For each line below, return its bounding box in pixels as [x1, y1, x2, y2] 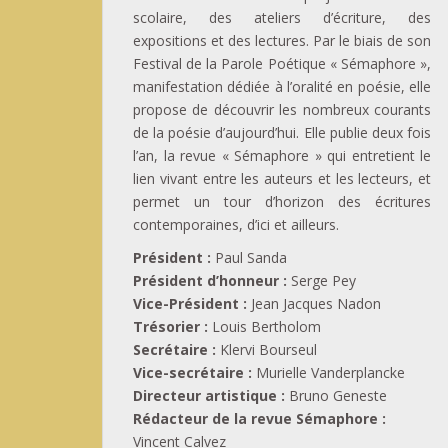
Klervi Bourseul [216, 340, 317, 359]
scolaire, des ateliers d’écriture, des [133, 8, 431, 27]
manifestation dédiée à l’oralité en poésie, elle [133, 77, 431, 96]
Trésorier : [133, 317, 208, 336]
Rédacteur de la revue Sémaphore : [133, 409, 386, 428]
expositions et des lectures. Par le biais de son [133, 31, 431, 50]
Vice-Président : [133, 294, 247, 313]
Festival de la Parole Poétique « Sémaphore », [133, 54, 431, 73]
